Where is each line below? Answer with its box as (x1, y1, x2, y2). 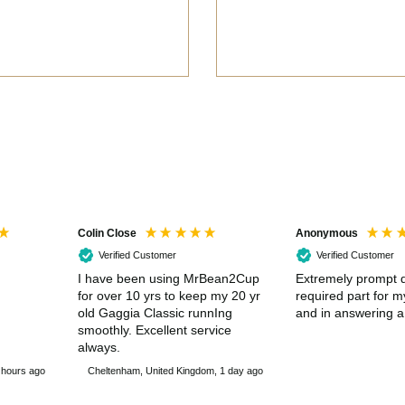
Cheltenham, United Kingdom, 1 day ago (88, 364, 263, 376)
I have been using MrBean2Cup (78, 271, 259, 287)
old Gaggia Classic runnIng (78, 306, 232, 321)
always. (78, 340, 120, 355)
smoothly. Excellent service (78, 323, 231, 338)
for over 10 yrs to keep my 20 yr (78, 288, 260, 304)
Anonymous (296, 226, 358, 240)
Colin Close (78, 226, 137, 240)
